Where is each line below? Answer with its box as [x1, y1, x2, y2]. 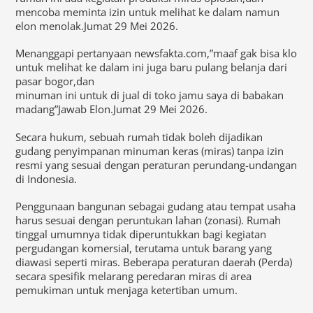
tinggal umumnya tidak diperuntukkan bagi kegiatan [15, 227, 267, 242]
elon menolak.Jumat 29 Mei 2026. [15, 18, 179, 33]
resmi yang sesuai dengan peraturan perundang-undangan [15, 157, 298, 172]
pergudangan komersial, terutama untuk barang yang [15, 241, 272, 256]
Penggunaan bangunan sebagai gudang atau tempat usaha [15, 199, 296, 214]
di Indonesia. [15, 171, 78, 186]
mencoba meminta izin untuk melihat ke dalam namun [15, 4, 280, 19]
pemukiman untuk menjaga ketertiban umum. [15, 283, 238, 298]
